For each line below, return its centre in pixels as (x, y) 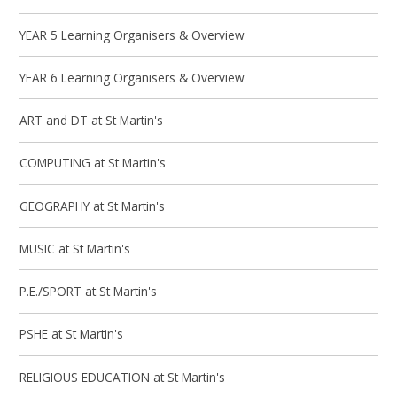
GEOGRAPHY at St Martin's (93, 206)
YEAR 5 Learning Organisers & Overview (132, 35)
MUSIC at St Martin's (75, 248)
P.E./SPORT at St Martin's (89, 292)
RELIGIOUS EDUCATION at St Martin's (123, 377)
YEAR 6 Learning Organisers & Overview (132, 77)
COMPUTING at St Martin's (93, 163)
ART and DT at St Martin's (92, 121)
